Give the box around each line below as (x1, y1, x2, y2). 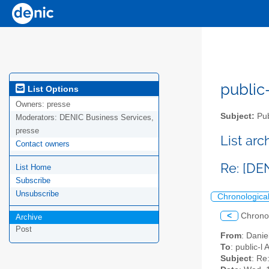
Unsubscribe (16, 189, 59, 199)
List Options (25, 83, 79, 94)
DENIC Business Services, (59, 113, 154, 122)
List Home (16, 163, 51, 172)
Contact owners (16, 139, 70, 149)
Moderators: (16, 113, 59, 122)
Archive (16, 213, 42, 222)
